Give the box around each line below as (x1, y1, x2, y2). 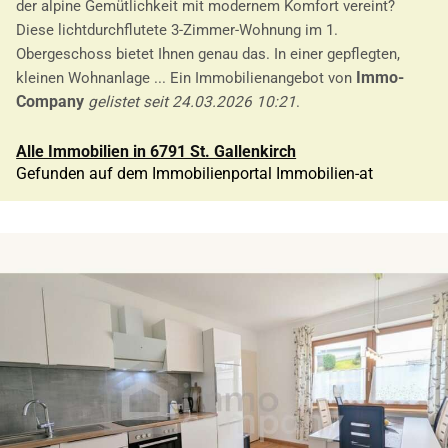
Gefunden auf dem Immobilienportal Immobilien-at (16, 163, 374, 183)
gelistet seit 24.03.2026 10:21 (88, 93, 297, 112)
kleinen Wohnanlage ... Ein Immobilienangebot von (16, 69, 357, 88)
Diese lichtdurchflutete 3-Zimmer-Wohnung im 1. (16, 21, 339, 40)
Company (16, 92, 85, 112)
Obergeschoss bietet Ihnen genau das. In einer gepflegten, (16, 45, 401, 64)
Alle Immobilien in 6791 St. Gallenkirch (16, 141, 297, 161)
